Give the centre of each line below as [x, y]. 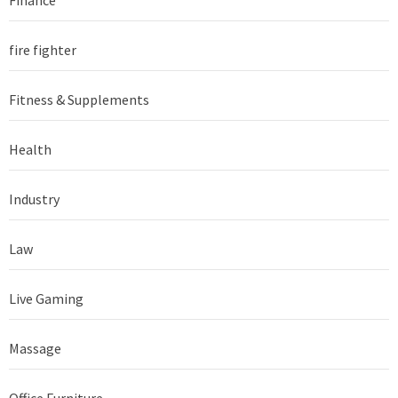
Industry [34, 199]
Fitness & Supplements [79, 99]
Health [30, 149]
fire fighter [43, 49]
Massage [35, 348]
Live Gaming [46, 298]
